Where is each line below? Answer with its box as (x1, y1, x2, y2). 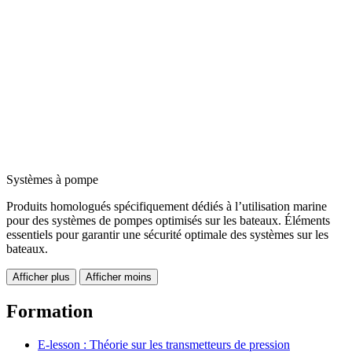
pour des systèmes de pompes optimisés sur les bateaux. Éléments (6, 214, 330, 228)
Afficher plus (13, 271, 70, 284)
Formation (6, 301, 93, 322)
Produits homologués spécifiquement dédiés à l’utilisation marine (6, 200, 327, 214)
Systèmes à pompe (6, 173, 98, 187)
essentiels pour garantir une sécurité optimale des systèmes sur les (6, 228, 328, 242)
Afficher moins (86, 271, 152, 284)
